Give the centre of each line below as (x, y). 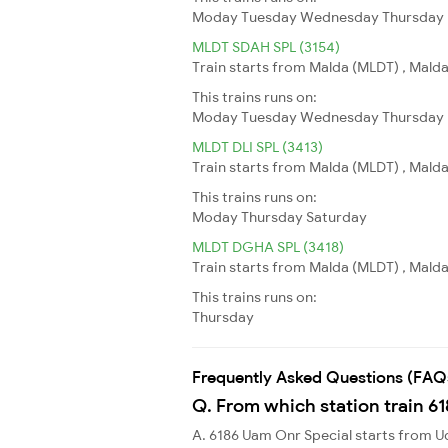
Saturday (336, 216)
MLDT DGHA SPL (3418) (268, 246)
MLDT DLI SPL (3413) (257, 146)
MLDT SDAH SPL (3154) (266, 46)
